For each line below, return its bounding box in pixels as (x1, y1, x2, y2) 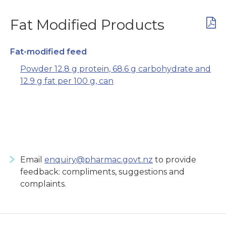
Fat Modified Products (10, 16, 164, 34)
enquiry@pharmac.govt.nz (44, 155, 153, 165)
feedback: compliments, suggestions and (20, 167, 185, 177)
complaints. (20, 179, 66, 189)
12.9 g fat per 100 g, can (20, 76, 114, 86)
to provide (153, 155, 196, 165)
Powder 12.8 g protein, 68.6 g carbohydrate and (20, 64, 211, 74)
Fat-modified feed (10, 47, 87, 57)
